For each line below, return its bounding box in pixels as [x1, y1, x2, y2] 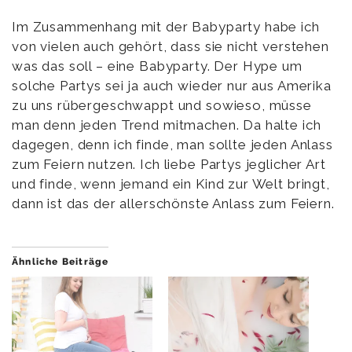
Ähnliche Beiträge [12, 256, 109, 268]
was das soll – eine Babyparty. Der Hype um [12, 58, 302, 75]
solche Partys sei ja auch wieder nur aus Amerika [12, 78, 332, 94]
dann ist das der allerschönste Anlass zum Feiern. [12, 196, 335, 212]
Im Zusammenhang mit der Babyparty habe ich [12, 19, 320, 35]
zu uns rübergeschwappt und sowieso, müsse [12, 97, 312, 114]
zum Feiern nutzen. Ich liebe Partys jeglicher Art [12, 156, 326, 173]
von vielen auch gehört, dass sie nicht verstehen [12, 38, 329, 55]
